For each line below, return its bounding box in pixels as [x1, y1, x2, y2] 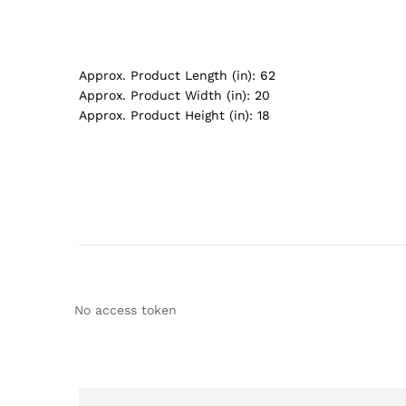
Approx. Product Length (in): [79, 68, 256, 83]
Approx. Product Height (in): [79, 108, 253, 123]
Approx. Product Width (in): [79, 88, 250, 103]
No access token [74, 302, 177, 317]
